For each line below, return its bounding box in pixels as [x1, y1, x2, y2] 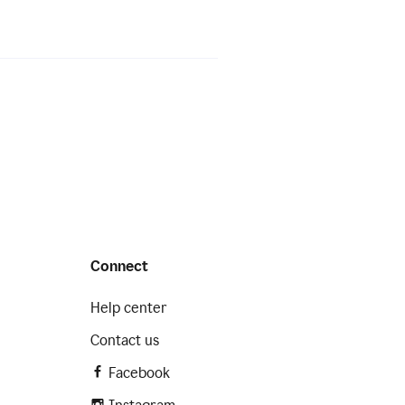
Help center [90, 299, 167, 316]
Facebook [108, 364, 170, 381]
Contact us [90, 332, 159, 349]
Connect [90, 258, 148, 275]
